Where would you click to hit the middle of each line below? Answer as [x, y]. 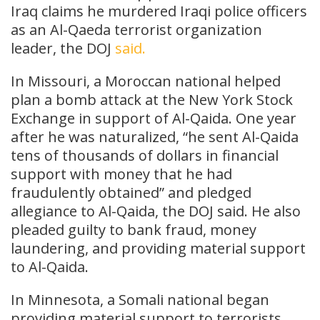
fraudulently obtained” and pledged [131, 192]
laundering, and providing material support [158, 248]
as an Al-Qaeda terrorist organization [136, 29]
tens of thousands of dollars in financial [145, 155]
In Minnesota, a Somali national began [140, 299]
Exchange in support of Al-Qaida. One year [154, 118]
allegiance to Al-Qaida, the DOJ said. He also [156, 211]
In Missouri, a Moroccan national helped [146, 81]
